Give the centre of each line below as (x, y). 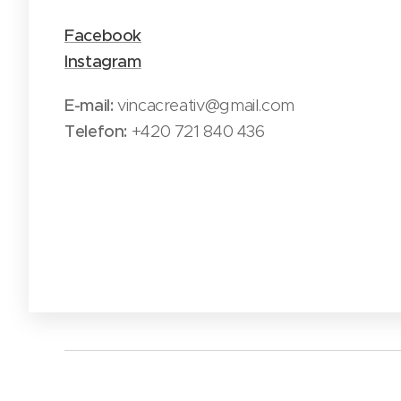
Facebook (103, 35)
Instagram (103, 61)
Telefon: (96, 131)
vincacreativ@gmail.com (204, 105)
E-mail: (89, 105)
